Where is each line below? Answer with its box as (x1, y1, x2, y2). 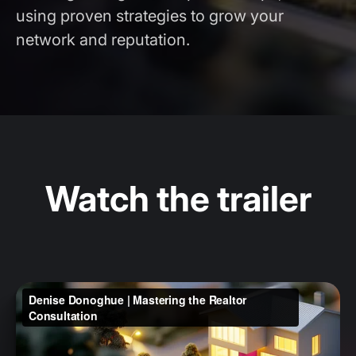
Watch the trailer (44, 177, 311, 220)
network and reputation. (16, 30, 190, 49)
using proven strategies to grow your (16, 6, 284, 25)
